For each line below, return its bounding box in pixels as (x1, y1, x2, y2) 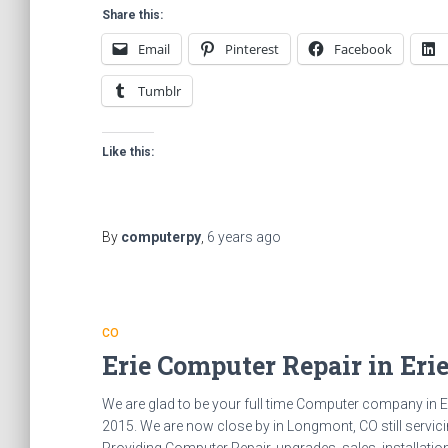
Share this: (102, 8, 163, 22)
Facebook (334, 40, 392, 58)
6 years (207, 229, 253, 245)
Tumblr (138, 82, 181, 100)
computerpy (121, 229, 201, 245)
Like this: (102, 145, 154, 159)
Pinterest (225, 40, 279, 58)
